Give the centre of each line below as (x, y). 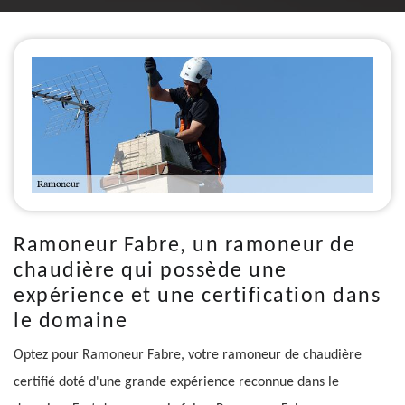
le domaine (71, 321)
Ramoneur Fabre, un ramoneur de (184, 245)
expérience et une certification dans (197, 296)
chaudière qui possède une (151, 271)
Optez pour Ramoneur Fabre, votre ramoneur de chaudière (188, 355)
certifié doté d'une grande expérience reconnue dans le (176, 382)
